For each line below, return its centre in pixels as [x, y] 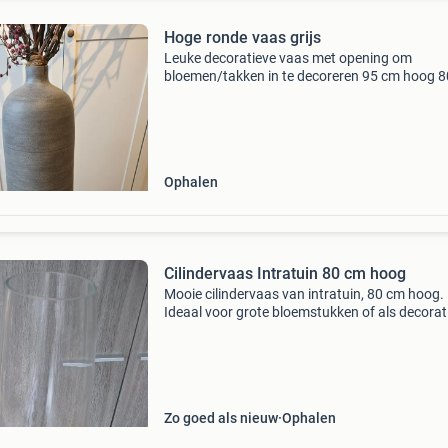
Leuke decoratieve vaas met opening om [287, 58]
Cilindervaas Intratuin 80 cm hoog [284, 273]
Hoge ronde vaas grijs [242, 37]
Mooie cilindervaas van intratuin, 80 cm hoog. [303, 294]
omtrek [185, 94]
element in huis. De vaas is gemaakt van [286, 330]
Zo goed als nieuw [220, 418]
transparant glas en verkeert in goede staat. [298, 348]
